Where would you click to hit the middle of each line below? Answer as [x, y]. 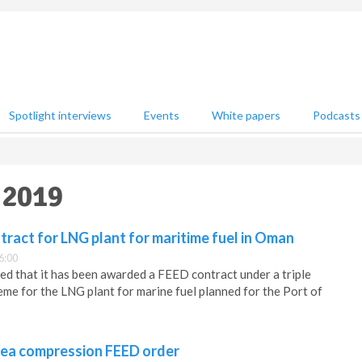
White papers [246, 115]
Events [162, 115]
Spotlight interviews [60, 115]
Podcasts [337, 115]
